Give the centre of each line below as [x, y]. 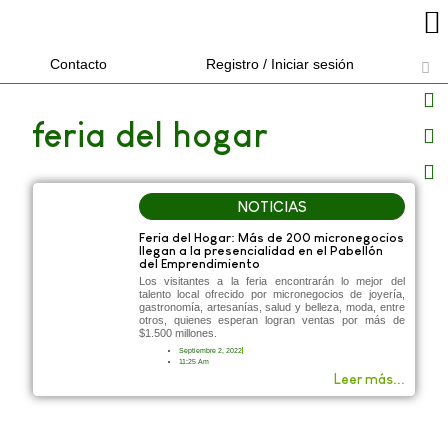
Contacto [78, 64]
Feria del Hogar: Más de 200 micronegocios [271, 237]
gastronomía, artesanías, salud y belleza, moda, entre [271, 306]
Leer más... [369, 378]
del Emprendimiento [199, 263]
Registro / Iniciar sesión [279, 64]
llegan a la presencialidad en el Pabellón [260, 250]
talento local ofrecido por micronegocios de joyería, [271, 293]
